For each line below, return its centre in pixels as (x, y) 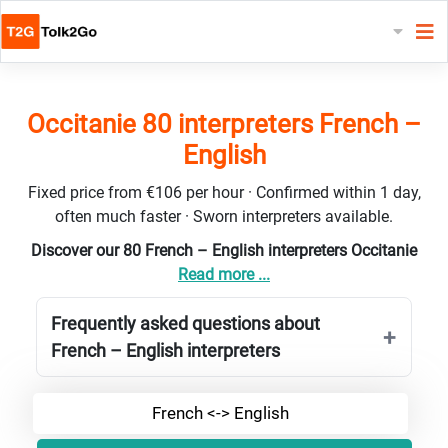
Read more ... (224, 274)
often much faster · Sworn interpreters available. (224, 216)
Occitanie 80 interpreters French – (224, 123)
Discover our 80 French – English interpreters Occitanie (224, 250)
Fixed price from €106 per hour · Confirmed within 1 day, (224, 192)
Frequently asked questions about (185, 323)
